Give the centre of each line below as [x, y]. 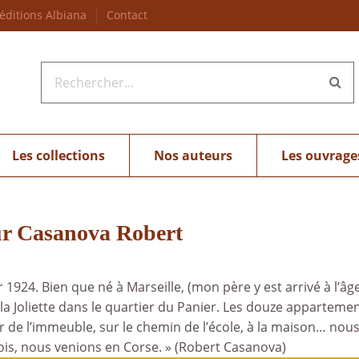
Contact [127, 15]
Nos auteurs [193, 155]
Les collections [58, 155]
